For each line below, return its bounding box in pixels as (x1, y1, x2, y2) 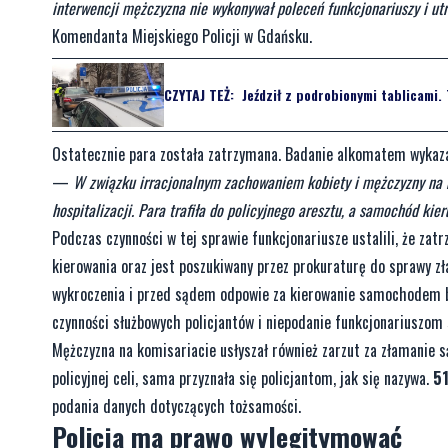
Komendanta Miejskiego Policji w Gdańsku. (52, 23, 312, 48)
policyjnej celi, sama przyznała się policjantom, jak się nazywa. (52, 365, 433, 390)
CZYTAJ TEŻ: (164, 84, 234, 106)
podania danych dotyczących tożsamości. (52, 393, 301, 418)
